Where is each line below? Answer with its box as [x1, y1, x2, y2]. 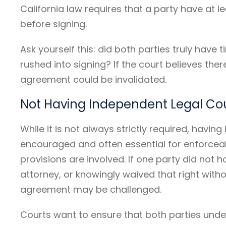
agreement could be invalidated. [20, 73, 166, 86]
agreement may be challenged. [20, 183, 161, 196]
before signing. [20, 17, 87, 30]
